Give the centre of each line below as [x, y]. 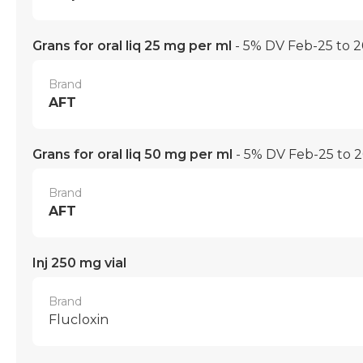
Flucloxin [79, 319]
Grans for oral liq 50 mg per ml [132, 154]
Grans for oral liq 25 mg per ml [132, 45]
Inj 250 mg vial [79, 263]
